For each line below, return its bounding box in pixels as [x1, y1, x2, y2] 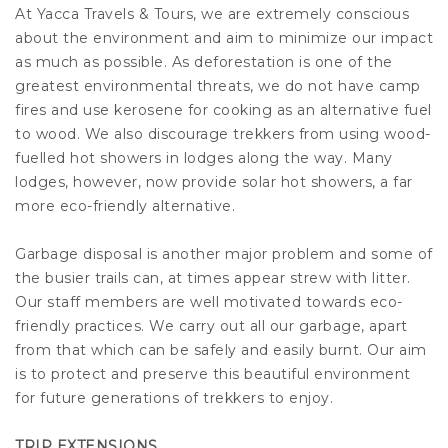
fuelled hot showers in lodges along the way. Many [15, 149, 393, 168]
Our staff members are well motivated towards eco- [15, 293, 403, 312]
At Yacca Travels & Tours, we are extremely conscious [15, 5, 409, 24]
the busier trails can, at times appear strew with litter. [15, 269, 411, 288]
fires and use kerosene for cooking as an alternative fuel [15, 101, 432, 120]
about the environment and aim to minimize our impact [15, 29, 433, 48]
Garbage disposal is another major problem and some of [15, 245, 433, 264]
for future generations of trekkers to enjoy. [15, 389, 333, 408]
